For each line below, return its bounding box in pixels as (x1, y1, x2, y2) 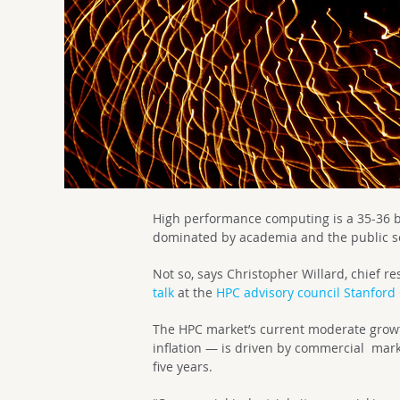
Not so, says (153, 265, 228, 282)
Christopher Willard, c (227, 265, 358, 282)
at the (174, 284, 217, 301)
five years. (153, 358, 213, 375)
